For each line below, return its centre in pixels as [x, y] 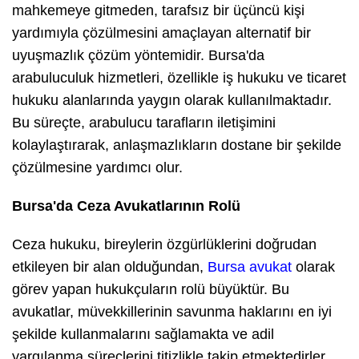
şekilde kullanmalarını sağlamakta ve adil [143, 335]
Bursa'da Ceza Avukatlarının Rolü [126, 206]
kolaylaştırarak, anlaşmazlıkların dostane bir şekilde [177, 145]
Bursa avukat [250, 267]
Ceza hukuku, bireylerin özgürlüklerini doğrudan [164, 245]
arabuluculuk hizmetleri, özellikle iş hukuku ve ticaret [179, 78]
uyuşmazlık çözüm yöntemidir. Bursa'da [138, 56]
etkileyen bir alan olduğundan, [110, 267]
